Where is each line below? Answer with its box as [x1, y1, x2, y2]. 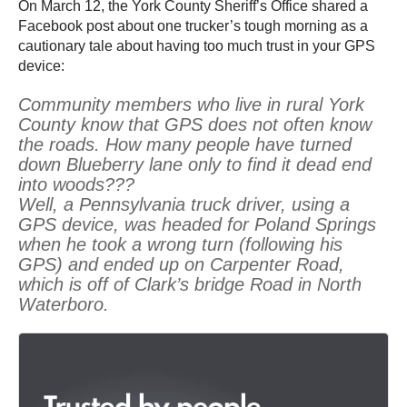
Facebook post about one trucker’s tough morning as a [18, 18, 368, 35]
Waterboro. [18, 294, 114, 315]
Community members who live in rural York [18, 94, 364, 115]
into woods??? [18, 174, 145, 195]
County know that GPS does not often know [18, 114, 372, 135]
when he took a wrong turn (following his [18, 234, 342, 255]
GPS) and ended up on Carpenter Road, [18, 254, 344, 275]
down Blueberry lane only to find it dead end [18, 154, 372, 175]
